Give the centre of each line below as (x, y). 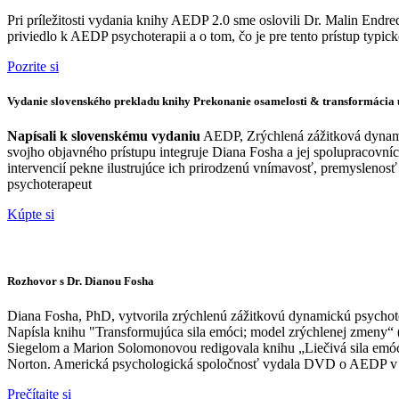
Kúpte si (31, 214)
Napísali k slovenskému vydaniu (104, 135)
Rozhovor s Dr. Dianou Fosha (81, 281)
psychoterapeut (49, 183)
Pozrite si (33, 66)
